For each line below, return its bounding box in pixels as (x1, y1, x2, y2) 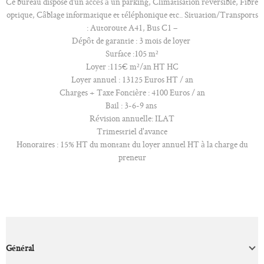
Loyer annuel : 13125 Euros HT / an (71, 73, 193, 85)
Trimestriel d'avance (97, 125, 167, 137)
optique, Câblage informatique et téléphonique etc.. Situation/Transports (6, 8, 258, 20)
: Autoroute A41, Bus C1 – (87, 21, 177, 33)
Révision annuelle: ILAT (90, 112, 174, 124)
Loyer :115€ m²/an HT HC (85, 60, 179, 72)
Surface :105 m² (105, 47, 159, 59)
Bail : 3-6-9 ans (105, 99, 159, 111)
